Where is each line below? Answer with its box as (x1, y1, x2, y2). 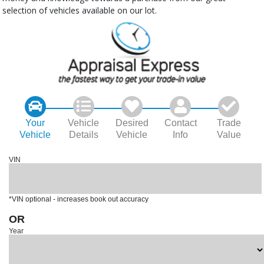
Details (68, 130, 98, 140)
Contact (164, 118, 197, 128)
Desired (115, 118, 148, 128)
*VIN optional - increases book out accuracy (9, 195, 149, 204)
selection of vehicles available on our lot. (2, 5, 157, 16)
